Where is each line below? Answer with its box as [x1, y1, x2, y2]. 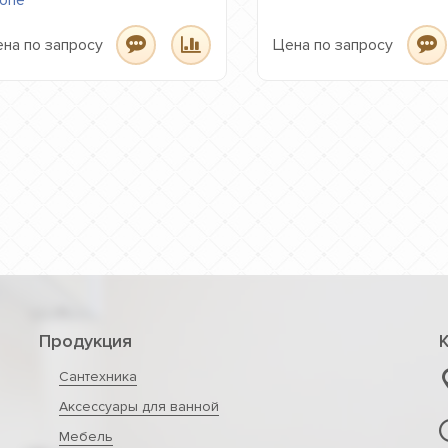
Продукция [38, 330, 132, 352]
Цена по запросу [273, 34, 394, 55]
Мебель [58, 428, 113, 445]
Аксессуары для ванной [58, 398, 219, 415]
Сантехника [58, 368, 137, 385]
